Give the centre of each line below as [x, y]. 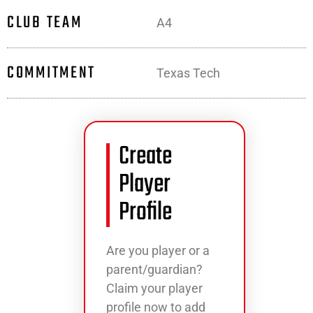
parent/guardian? [154, 269]
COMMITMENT [51, 73]
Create [145, 157]
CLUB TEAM [45, 22]
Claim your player [154, 288]
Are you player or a [158, 250]
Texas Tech [188, 73]
